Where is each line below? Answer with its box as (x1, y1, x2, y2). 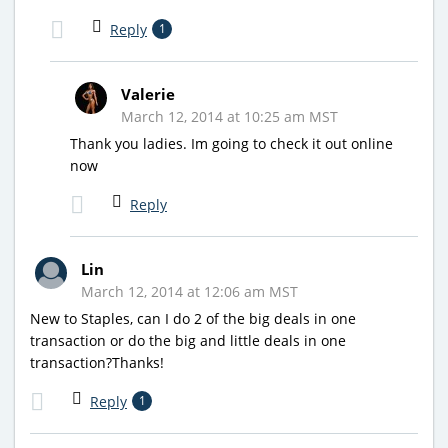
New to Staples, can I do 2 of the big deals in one (30, 308, 356, 328)
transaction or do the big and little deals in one (30, 330, 346, 350)
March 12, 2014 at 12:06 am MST (81, 281, 298, 301)
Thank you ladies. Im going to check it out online (70, 133, 393, 153)
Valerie (121, 83, 175, 104)
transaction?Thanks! (30, 352, 164, 372)
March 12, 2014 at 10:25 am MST (121, 106, 338, 126)
